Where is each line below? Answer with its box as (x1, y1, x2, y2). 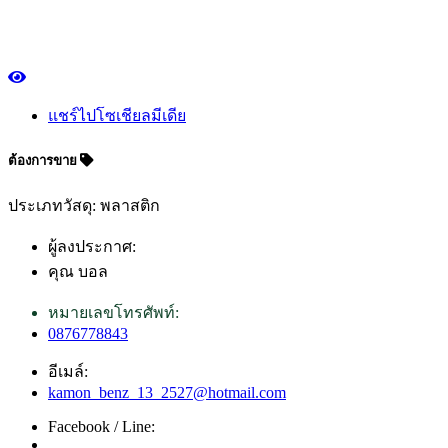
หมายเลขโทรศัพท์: (48, 304, 179, 322)
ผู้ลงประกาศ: (48, 238, 136, 256)
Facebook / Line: (48, 418, 155, 436)
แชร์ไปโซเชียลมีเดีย (48, 106, 186, 124)
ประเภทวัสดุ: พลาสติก (8, 197, 160, 215)
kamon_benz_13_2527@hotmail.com (48, 384, 286, 402)
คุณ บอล (48, 263, 108, 281)
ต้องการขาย (8, 152, 80, 168)
